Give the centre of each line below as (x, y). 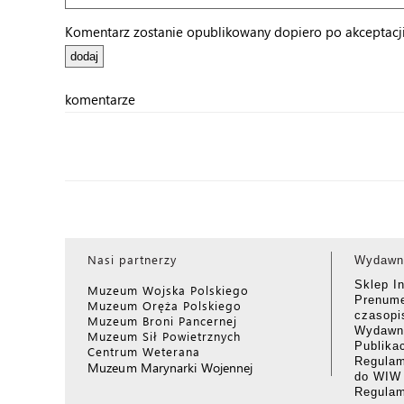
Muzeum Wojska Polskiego (168, 290)
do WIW (378, 376)
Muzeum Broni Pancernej (162, 321)
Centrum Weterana (144, 351)
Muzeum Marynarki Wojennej (170, 367)
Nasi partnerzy (132, 259)
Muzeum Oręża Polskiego (165, 305)
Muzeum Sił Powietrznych (164, 336)
